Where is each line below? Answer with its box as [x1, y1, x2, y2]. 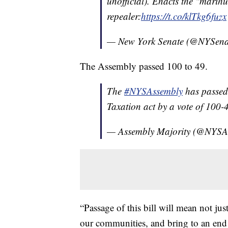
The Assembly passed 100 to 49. [80, 60, 208, 73]
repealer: [107, 10, 141, 23]
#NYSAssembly [124, 84, 183, 98]
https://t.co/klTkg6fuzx [141, 10, 226, 23]
